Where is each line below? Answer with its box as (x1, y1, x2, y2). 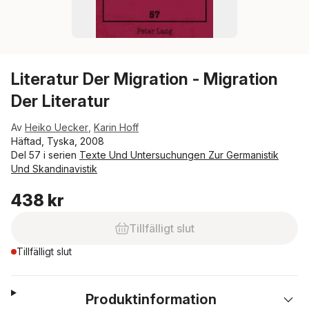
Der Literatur (11, 91, 110, 111)
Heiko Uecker (25, 121, 88, 133)
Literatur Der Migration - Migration (11, 69, 278, 89)
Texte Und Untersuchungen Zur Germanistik (79, 149, 279, 161)
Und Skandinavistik (11, 163, 97, 175)
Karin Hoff (94, 121, 139, 133)
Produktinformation (86, 291, 217, 308)
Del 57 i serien (11, 149, 79, 161)
